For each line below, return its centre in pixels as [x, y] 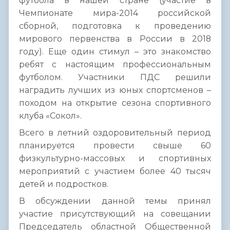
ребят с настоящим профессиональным [115, 65]
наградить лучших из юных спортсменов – [115, 90]
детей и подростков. [64, 184]
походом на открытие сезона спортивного [115, 103]
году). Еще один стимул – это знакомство [115, 52]
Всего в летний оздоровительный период [115, 133]
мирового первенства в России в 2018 [115, 39]
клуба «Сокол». [50, 116]
